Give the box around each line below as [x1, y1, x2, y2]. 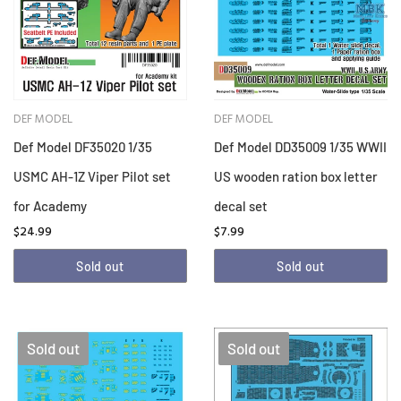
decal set [214, 198, 268, 215]
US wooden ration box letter [214, 168, 378, 185]
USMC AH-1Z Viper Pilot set [13, 168, 171, 185]
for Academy [13, 198, 87, 215]
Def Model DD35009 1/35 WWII [214, 139, 387, 156]
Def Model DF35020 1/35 [13, 139, 152, 156]
